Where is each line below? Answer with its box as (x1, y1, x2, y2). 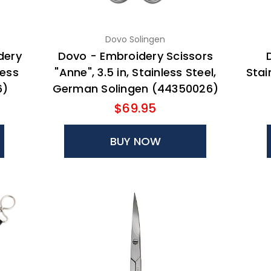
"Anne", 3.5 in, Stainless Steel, (54, 65, 217, 80)
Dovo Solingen (105, 33, 166, 46)
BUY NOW (109, 134, 161, 149)
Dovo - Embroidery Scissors (57, 48, 214, 64)
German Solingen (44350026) (52, 81, 219, 97)
